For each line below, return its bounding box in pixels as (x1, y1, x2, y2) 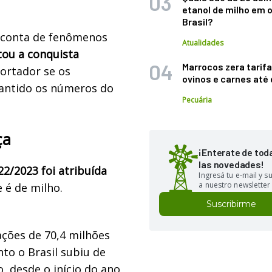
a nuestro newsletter (199, 180, 271, 190)
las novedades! (199, 158, 264, 170)
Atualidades (182, 38, 224, 48)
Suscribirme (206, 199, 257, 209)
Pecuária (182, 95, 212, 105)
